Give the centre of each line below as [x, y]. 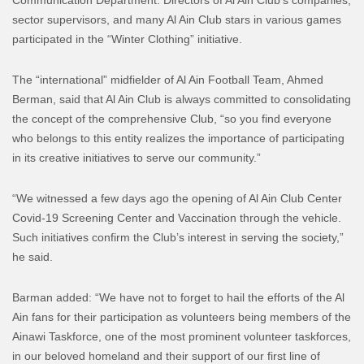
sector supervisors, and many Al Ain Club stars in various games [177, 19]
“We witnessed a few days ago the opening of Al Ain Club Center [177, 198]
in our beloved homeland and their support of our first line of [166, 355]
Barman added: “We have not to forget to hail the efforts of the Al [178, 297]
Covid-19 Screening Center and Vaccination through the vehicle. [177, 217]
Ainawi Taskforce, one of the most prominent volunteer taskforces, [182, 336]
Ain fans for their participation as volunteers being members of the [182, 316]
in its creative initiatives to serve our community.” [136, 157]
